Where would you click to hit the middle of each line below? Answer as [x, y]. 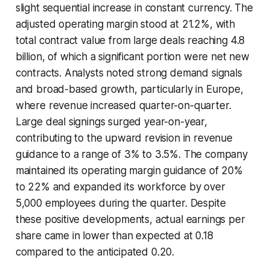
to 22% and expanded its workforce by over [120, 187]
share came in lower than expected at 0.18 [114, 235]
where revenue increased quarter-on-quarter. [123, 105]
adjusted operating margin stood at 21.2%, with [125, 24]
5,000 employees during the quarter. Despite [121, 203]
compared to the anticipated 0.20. [95, 252]
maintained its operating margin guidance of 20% [129, 170]
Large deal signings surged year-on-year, [111, 121]
